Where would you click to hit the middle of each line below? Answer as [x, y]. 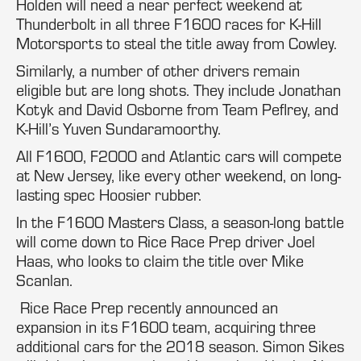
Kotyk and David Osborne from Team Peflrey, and [177, 109]
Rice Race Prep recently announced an [147, 307]
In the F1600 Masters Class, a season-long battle [180, 222]
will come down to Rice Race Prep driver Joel [166, 241]
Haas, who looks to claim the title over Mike [160, 261]
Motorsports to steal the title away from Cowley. [176, 43]
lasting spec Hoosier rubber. [109, 195]
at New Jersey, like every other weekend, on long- [178, 175]
